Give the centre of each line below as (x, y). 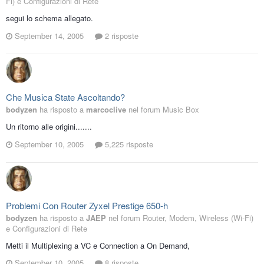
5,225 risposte (128, 144)
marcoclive (106, 109)
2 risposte (121, 35)
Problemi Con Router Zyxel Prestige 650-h (87, 205)
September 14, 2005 (49, 35)
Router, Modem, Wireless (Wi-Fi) (198, 217)
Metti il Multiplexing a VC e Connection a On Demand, (98, 245)
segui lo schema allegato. (49, 18)
